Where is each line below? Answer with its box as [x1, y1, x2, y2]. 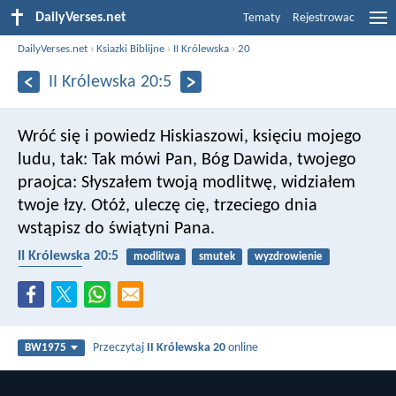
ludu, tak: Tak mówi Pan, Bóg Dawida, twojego [18, 150, 356, 169]
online [225, 341, 259, 355]
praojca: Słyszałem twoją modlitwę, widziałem [18, 173, 355, 192]
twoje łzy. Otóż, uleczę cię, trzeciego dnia [18, 196, 317, 215]
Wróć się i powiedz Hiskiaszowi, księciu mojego [18, 127, 362, 146]
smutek [198, 250, 235, 263]
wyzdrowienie [254, 250, 323, 263]
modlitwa [133, 250, 179, 263]
